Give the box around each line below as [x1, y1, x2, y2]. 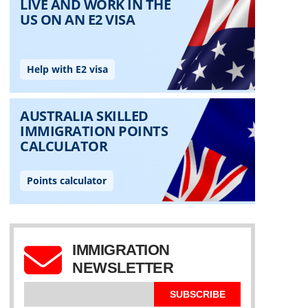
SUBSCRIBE [169, 289, 225, 300]
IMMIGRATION [72, 241, 170, 258]
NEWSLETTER [72, 259, 173, 276]
